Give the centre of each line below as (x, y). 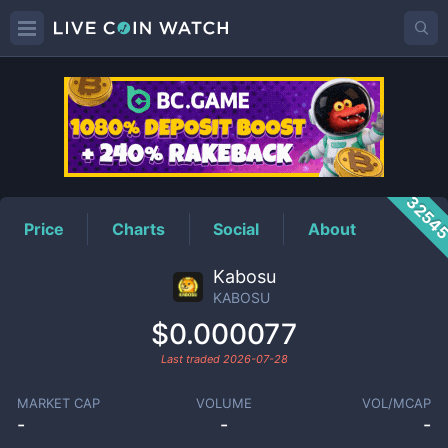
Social (236, 228)
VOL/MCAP (397, 403)
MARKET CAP (58, 403)
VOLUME (223, 403)
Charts (139, 228)
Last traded (191, 359)
